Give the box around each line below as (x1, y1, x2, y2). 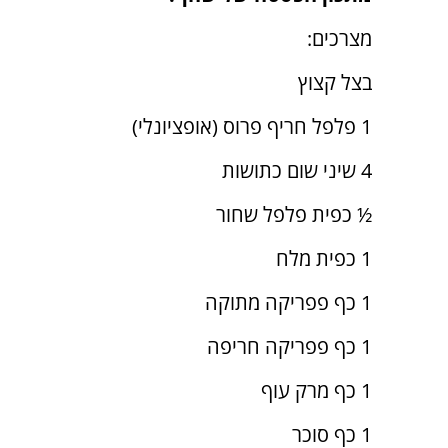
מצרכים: (307, 25, 372, 53)
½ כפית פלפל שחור (216, 201, 372, 229)
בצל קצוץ (298, 69, 372, 97)
